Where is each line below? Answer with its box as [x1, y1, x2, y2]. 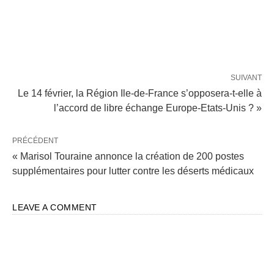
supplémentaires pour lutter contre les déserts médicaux [12, 166, 254, 176]
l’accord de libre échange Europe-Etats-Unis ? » [54, 103, 262, 113]
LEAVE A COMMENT [12, 202, 97, 212]
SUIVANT [231, 73, 262, 82]
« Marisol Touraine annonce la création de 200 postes [12, 151, 244, 161]
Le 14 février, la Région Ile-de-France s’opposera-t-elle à [18, 88, 262, 98]
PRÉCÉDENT [12, 136, 58, 145]
